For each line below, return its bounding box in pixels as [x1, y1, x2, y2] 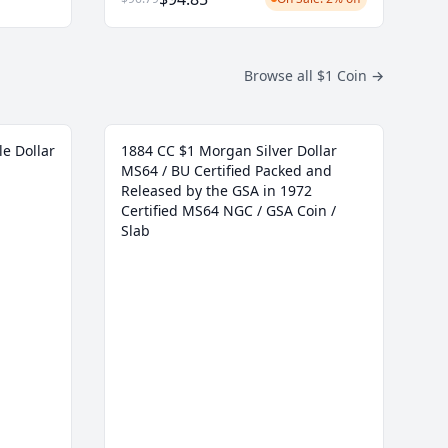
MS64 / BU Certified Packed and [121, 161, 332, 181]
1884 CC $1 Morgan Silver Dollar [121, 141, 337, 161]
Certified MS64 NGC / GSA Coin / [121, 201, 336, 221]
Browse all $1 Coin [244, 66, 371, 86]
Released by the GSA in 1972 [121, 181, 312, 201]
